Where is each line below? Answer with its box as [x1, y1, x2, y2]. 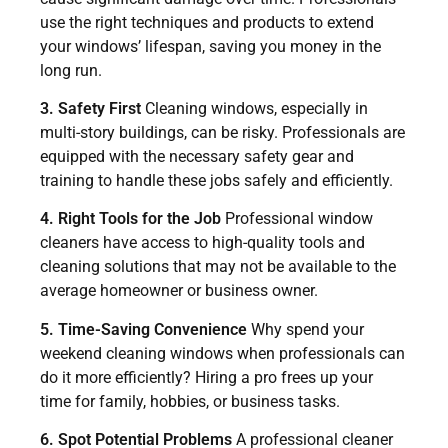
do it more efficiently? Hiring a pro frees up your [40, 367, 373, 387]
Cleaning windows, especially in [141, 98, 368, 118]
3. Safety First [40, 98, 141, 118]
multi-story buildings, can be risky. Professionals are [40, 122, 405, 142]
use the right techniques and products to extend [40, 12, 374, 32]
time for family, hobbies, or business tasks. [40, 391, 340, 411]
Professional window [221, 209, 373, 229]
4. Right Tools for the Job [40, 209, 221, 229]
